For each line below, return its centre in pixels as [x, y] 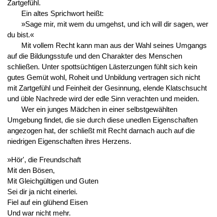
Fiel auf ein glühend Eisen [47, 202]
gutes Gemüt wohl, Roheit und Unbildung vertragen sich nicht [103, 77]
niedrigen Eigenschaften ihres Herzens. [69, 141]
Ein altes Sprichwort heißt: [62, 13]
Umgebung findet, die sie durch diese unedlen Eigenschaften [102, 120]
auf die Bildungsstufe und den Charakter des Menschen [94, 56]
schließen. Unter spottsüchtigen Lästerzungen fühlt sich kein [102, 67]
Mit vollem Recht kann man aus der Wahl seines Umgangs [114, 45]
